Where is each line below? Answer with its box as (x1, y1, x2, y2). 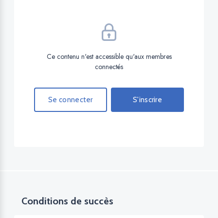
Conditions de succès (21, 195, 113, 207)
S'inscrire (133, 95, 162, 105)
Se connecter (48, 95, 93, 105)
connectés (95, 62, 123, 72)
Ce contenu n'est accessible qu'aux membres (46, 52, 172, 62)
